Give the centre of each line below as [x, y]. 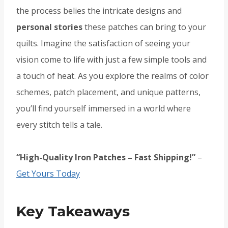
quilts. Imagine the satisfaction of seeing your [103, 44]
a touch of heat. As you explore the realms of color [112, 76]
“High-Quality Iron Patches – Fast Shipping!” [106, 158]
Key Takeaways [73, 211]
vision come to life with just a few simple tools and [111, 60]
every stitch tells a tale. [59, 125]
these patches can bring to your [144, 27]
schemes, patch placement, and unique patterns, [108, 92]
